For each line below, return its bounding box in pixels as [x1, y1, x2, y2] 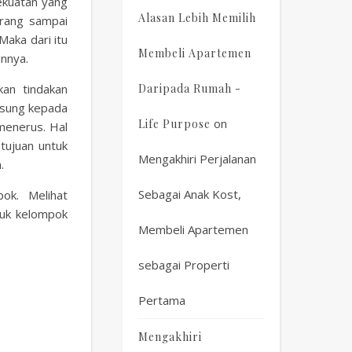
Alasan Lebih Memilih [138, 10, 256, 25]
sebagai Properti [138, 257, 229, 273]
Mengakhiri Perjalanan [138, 151, 256, 167]
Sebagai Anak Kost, [138, 186, 241, 202]
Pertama [138, 292, 185, 308]
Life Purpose [138, 116, 211, 131]
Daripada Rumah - [138, 81, 241, 96]
